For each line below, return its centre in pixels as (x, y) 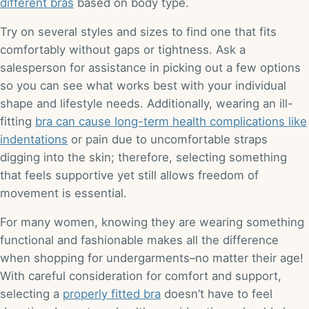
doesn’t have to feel (217, 293)
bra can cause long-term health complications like (171, 121)
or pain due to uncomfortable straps (168, 139)
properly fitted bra (112, 293)
